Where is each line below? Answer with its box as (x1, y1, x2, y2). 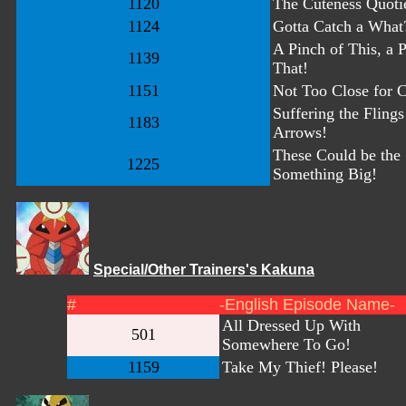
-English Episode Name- (219, 295, 395, 314)
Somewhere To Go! (222, 335, 351, 353)
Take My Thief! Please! (222, 358, 378, 376)
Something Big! (273, 165, 377, 183)
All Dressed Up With (222, 316, 361, 334)
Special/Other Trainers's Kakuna (93, 262, 314, 277)
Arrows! (273, 123, 327, 141)
